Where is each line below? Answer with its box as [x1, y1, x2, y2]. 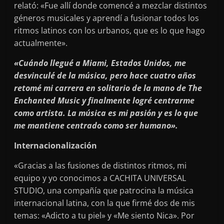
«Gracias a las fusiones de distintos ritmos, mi [14, 159, 187, 171]
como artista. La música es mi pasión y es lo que [14, 107, 198, 118]
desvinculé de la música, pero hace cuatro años [14, 69, 196, 81]
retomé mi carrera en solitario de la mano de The [14, 82, 202, 93]
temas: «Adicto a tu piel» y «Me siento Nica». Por [14, 209, 195, 221]
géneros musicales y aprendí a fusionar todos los [14, 12, 199, 23]
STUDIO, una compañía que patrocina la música [14, 184, 194, 196]
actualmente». [14, 37, 68, 48]
